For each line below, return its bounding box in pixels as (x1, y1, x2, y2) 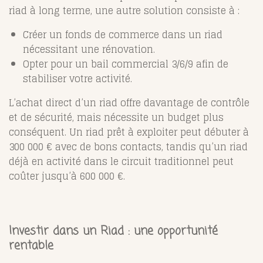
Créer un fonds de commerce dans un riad (23, 26, 222, 43)
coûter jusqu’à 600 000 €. (9, 168, 125, 185)
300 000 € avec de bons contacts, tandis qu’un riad (9, 139, 248, 156)
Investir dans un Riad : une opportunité (9, 222, 218, 241)
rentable (9, 237, 53, 255)
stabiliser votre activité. (23, 70, 132, 87)
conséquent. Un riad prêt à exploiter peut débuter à (9, 124, 249, 141)
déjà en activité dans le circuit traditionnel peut (9, 153, 234, 170)
